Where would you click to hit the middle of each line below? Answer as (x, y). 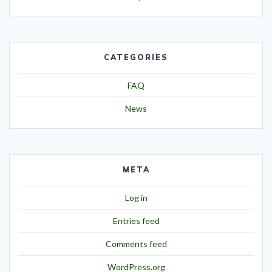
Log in (136, 198)
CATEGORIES (136, 58)
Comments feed (136, 244)
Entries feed (136, 221)
